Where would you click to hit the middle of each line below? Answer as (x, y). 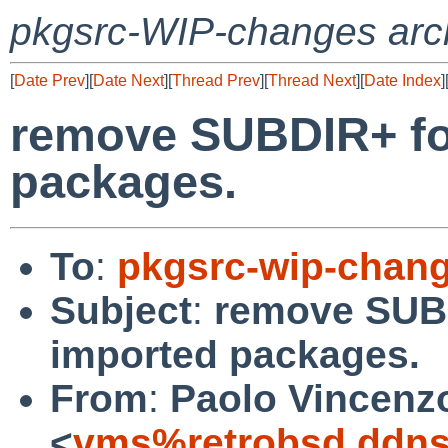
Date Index (402, 80)
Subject (121, 310)
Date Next (128, 80)
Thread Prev (216, 80)
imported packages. (235, 354)
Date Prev (49, 80)
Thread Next (312, 80)
